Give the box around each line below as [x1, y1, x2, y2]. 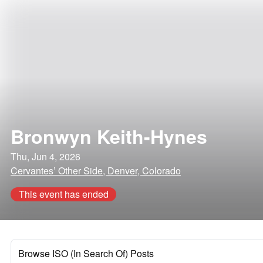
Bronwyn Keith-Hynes [11, 123, 207, 150]
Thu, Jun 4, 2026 [11, 150, 80, 163]
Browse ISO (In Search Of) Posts [18, 247, 154, 260]
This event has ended [18, 187, 109, 201]
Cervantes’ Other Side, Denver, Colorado [11, 164, 181, 177]
